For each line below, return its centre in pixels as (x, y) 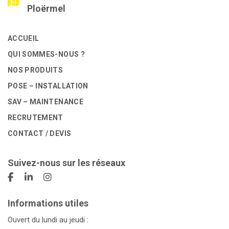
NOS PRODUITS (36, 70)
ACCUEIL (24, 38)
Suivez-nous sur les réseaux (66, 163)
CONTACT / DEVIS (40, 133)
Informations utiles (48, 203)
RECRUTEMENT (36, 117)
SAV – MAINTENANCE (45, 101)
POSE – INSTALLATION (48, 86)
